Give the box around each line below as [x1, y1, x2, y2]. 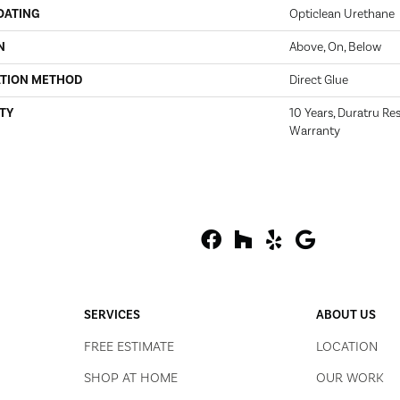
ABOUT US [316, 307, 377, 323]
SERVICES [83, 307, 140, 323]
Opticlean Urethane [289, 6, 395, 22]
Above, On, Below [289, 39, 381, 55]
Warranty [289, 123, 340, 139]
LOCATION [316, 338, 379, 355]
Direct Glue [289, 72, 348, 88]
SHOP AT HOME [83, 370, 178, 387]
